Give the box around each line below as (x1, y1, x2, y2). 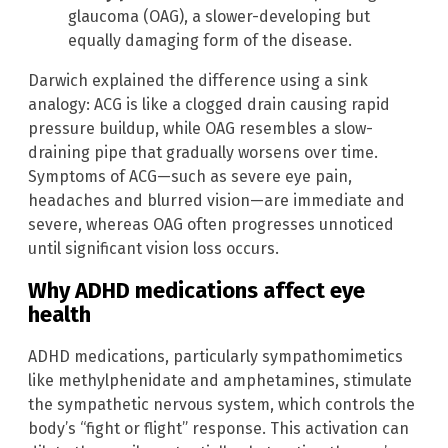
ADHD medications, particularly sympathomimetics (28, 347, 403, 367)
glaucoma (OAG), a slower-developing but (68, 6, 370, 26)
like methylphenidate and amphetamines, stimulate (28, 371, 412, 391)
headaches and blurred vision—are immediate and (28, 190, 405, 210)
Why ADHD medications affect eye (28, 277, 365, 305)
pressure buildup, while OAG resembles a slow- (28, 118, 373, 138)
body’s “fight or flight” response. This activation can (28, 419, 409, 439)
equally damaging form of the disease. (68, 30, 352, 50)
